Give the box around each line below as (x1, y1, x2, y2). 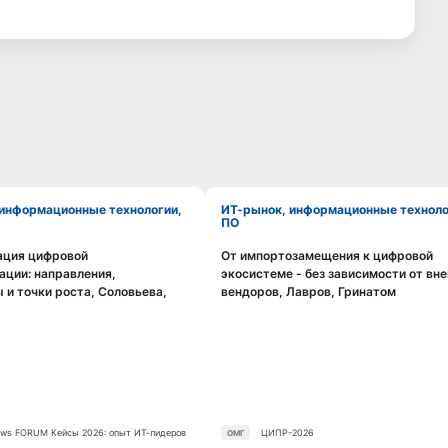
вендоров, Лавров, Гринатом (221, 283, 397, 299)
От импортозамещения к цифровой (221, 247, 434, 263)
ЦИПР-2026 (260, 427, 314, 439)
